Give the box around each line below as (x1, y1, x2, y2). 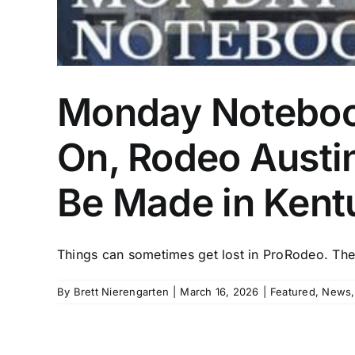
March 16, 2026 (180, 284, 259, 298)
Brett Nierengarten (73, 284, 170, 298)
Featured (269, 284, 315, 298)
